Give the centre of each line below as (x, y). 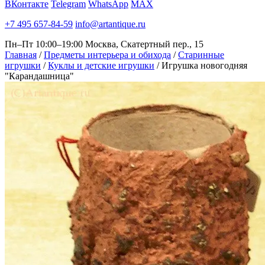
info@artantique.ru (110, 24)
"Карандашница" (39, 76)
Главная (21, 55)
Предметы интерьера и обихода (107, 55)
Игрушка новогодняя (204, 65)
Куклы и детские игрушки (101, 65)
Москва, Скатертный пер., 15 (144, 44)
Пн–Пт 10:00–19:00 (44, 44)
